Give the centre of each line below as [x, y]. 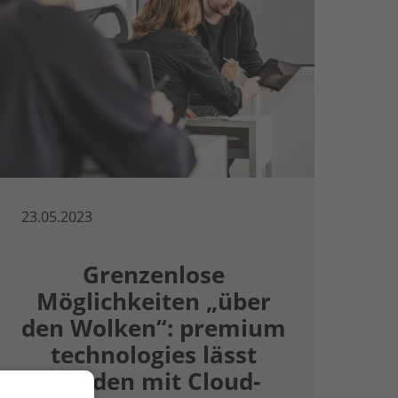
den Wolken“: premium [153, 328]
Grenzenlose [153, 275]
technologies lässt [153, 354]
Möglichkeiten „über [153, 301]
